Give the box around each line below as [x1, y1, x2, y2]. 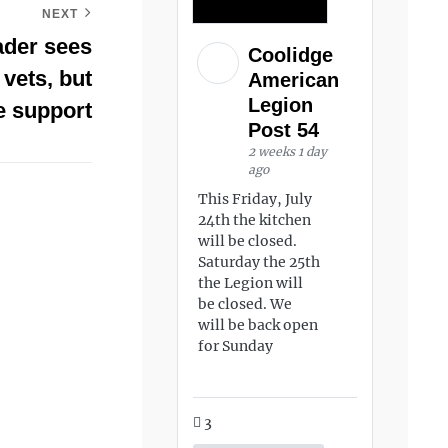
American [248, 69, 340, 91]
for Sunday [198, 337, 274, 355]
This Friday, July [198, 190, 313, 208]
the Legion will [198, 274, 304, 292]
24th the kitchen [198, 211, 312, 229]
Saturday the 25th [198, 253, 321, 271]
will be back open [198, 316, 319, 334]
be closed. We [198, 295, 293, 313]
